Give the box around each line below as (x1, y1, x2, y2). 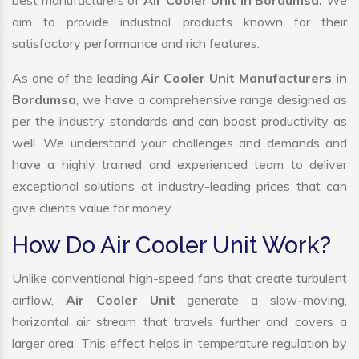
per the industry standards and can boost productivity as (12, 113, 347, 130)
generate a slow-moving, (187, 292, 348, 309)
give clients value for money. (12, 200, 173, 216)
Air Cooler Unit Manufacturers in (141, 70, 348, 87)
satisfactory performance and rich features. (12, 35, 260, 52)
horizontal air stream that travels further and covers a (12, 313, 347, 330)
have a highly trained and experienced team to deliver (12, 156, 347, 173)
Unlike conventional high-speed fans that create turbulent (12, 270, 347, 287)
